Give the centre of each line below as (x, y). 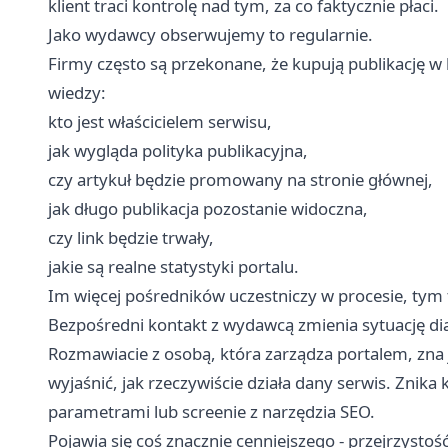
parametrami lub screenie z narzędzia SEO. (211, 411)
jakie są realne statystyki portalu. (173, 266)
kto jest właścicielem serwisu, (160, 121)
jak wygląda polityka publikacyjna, (178, 150)
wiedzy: (77, 92)
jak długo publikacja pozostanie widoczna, (208, 208)
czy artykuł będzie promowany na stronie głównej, (240, 179)
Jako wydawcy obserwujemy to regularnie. (210, 34)
